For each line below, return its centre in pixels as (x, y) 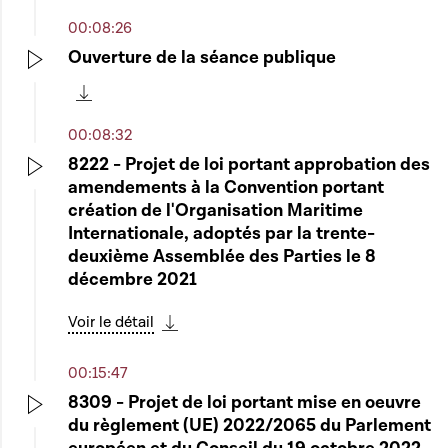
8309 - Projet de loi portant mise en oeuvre (244, 402)
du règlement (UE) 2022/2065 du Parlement (249, 425)
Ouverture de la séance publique (202, 57)
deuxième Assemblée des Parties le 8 (222, 256)
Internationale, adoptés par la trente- (221, 233)
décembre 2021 (132, 279)
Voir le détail (111, 322)
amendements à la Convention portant (226, 187)
